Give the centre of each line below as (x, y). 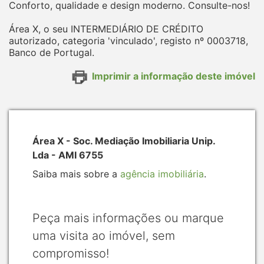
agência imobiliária (162, 174)
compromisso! (71, 253)
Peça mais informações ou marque (128, 218)
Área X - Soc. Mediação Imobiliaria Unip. (124, 141)
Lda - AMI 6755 (68, 155)
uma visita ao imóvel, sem (104, 235)
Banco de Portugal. (52, 52)
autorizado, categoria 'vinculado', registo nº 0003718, (128, 40)
